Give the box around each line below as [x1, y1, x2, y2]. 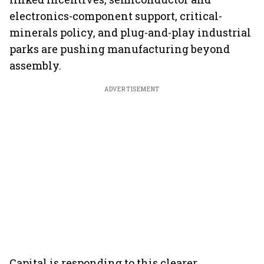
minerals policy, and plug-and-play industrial [9, 25, 251, 39]
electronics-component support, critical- [9, 9, 222, 23]
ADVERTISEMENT [104, 85, 160, 93]
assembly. [9, 58, 61, 72]
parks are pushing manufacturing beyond [9, 42, 230, 56]
